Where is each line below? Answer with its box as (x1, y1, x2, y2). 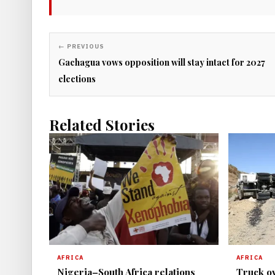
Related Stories (49, 115, 155, 135)
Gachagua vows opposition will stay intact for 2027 (58, 56, 265, 69)
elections (58, 73, 96, 85)
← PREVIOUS (58, 42, 104, 51)
